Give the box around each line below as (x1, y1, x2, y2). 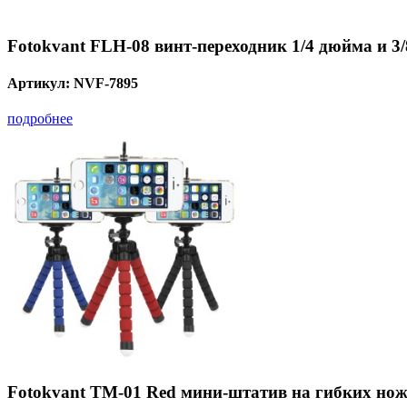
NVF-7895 (74, 75, 138, 92)
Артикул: (7, 75, 74, 92)
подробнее (7, 111, 73, 127)
